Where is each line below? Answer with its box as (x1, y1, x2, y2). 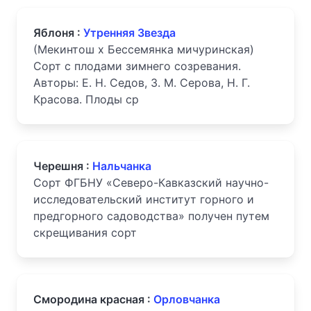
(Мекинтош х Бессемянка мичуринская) (33, 42, 254, 56)
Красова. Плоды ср (33, 92, 139, 106)
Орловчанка (153, 292, 220, 306)
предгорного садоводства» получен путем (33, 209, 269, 223)
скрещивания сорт (33, 226, 137, 239)
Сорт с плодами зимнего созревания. (33, 59, 241, 73)
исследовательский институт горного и (33, 192, 254, 206)
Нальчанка (92, 159, 151, 173)
